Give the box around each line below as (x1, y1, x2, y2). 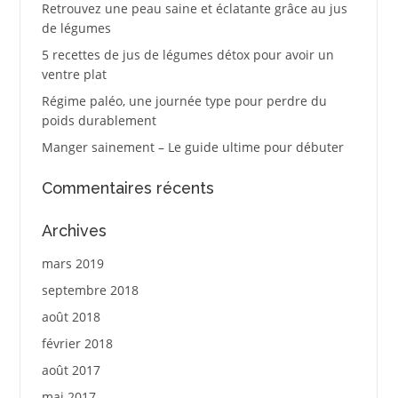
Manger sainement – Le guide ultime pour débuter (41, 139, 344, 156)
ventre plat (41, 66, 107, 84)
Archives (41, 220, 107, 240)
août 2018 (41, 307, 100, 325)
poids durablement (41, 112, 156, 130)
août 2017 (41, 361, 100, 378)
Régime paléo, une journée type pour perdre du (41, 92, 327, 110)
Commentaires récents (41, 179, 214, 198)
